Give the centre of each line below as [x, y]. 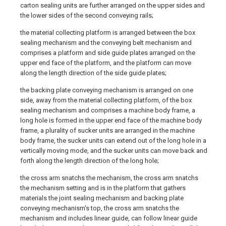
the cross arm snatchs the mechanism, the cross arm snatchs [109, 178]
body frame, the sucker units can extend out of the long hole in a [113, 141]
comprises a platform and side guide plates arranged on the [108, 53]
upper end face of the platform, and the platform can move [106, 63]
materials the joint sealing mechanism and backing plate [102, 198]
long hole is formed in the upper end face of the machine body [111, 121]
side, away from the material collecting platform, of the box [106, 100]
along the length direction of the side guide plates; [93, 73]
